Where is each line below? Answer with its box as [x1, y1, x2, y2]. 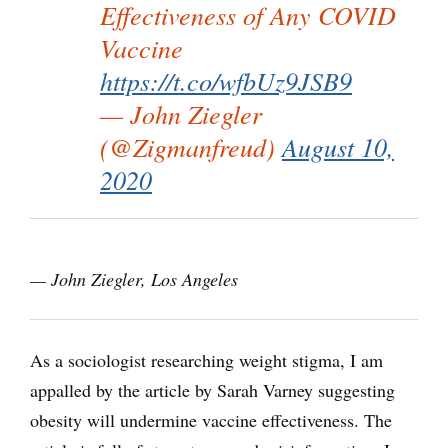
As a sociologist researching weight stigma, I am [30, 348, 383, 373]
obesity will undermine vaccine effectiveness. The [30, 408, 392, 433]
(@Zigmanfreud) [100, 129, 282, 165]
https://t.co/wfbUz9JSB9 [100, 63, 352, 99]
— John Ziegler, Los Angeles [30, 267, 238, 292]
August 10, [282, 129, 394, 165]
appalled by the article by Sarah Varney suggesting [30, 378, 395, 403]
